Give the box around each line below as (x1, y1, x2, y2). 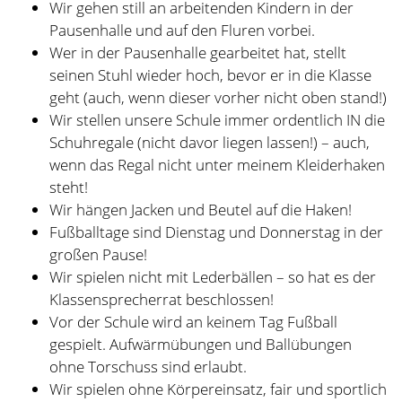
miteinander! (49, 203, 136, 224)
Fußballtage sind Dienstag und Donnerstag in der (49, 23, 383, 45)
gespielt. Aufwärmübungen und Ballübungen (49, 135, 352, 157)
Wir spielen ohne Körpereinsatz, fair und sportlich (49, 180, 387, 202)
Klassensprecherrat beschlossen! (49, 91, 274, 112)
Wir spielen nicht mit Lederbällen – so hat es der (49, 68, 376, 90)
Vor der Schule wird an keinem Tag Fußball (49, 113, 337, 135)
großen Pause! (49, 46, 147, 67)
